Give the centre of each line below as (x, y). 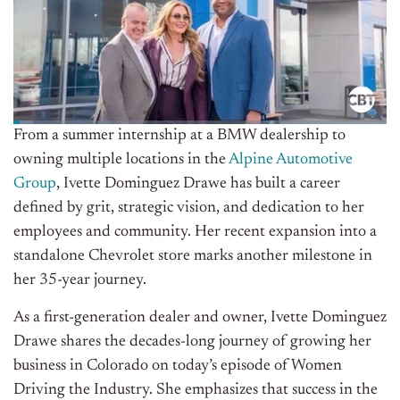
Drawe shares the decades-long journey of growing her (192, 342)
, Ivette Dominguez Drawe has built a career (198, 184)
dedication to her (308, 208)
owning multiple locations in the (121, 160)
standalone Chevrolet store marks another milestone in (193, 257)
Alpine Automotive (291, 160)
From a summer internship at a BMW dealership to (179, 136)
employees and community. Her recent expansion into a (195, 233)
